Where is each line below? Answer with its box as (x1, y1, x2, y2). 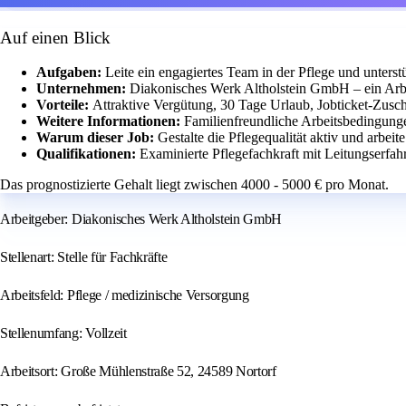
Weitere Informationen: (36, 113, 184, 130)
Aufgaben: (36, 64, 105, 81)
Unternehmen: (36, 81, 130, 97)
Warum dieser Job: (36, 130, 158, 146)
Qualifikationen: (36, 146, 140, 162)
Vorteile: (36, 97, 92, 113)
